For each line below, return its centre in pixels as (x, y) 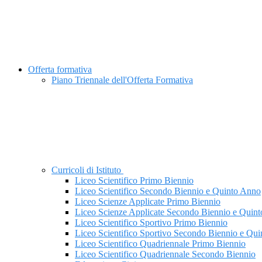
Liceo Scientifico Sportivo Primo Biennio (151, 223)
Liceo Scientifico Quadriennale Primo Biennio (160, 244)
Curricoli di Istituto (87, 170)
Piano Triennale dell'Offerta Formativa (122, 80)
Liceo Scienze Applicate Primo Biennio (148, 202)
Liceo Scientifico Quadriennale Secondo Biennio (165, 254)
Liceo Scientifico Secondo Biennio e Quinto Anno (168, 191)
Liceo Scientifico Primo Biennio (134, 181)
